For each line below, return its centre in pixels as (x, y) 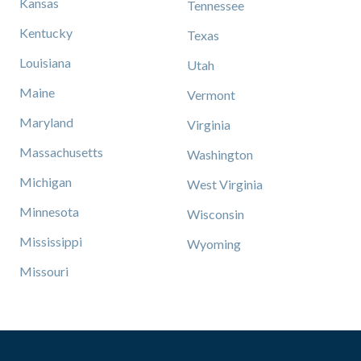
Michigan (46, 182)
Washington (220, 154)
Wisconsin (216, 214)
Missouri (44, 271)
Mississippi (51, 241)
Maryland (46, 122)
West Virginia (225, 184)
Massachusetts (61, 152)
